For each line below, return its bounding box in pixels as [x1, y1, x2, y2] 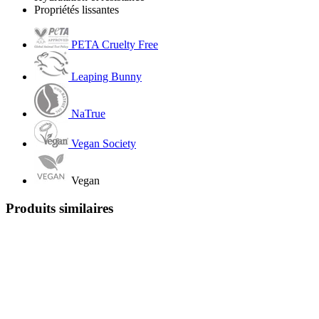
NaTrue [71, 108, 105, 120]
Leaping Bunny [71, 70, 142, 83]
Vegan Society [71, 137, 136, 150]
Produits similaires [6, 200, 113, 216]
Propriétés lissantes [34, 4, 119, 16]
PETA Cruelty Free [71, 38, 158, 51]
